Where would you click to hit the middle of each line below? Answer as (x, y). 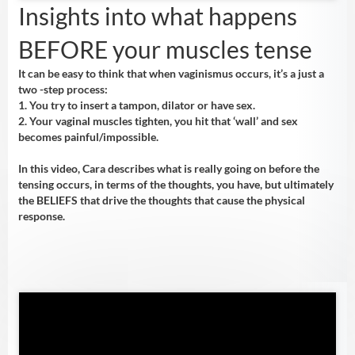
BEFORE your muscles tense (165, 50)
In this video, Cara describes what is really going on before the (168, 169)
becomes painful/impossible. (88, 137)
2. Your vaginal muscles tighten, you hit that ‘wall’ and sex (158, 121)
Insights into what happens (157, 16)
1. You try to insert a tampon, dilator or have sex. (136, 105)
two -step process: (63, 90)
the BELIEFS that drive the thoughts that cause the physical (161, 200)
